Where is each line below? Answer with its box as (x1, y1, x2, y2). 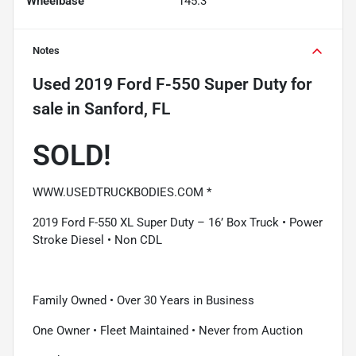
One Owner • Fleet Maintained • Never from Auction (33, 323, 303, 338)
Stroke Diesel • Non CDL (33, 232, 162, 247)
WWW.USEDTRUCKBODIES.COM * (33, 184, 211, 199)
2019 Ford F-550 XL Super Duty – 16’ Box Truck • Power (33, 215, 323, 230)
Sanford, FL (84, 99, 170, 118)
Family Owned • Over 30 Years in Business (33, 292, 254, 308)
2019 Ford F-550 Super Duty (75, 74, 287, 94)
